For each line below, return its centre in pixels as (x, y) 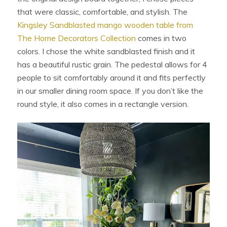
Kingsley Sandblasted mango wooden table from (105, 25)
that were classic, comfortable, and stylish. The (103, 11)
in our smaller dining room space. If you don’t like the (110, 90)
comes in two (161, 38)
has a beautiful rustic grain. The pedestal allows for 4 (112, 64)
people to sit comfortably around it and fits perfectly (112, 77)
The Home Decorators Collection (77, 38)
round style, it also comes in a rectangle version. (104, 104)
